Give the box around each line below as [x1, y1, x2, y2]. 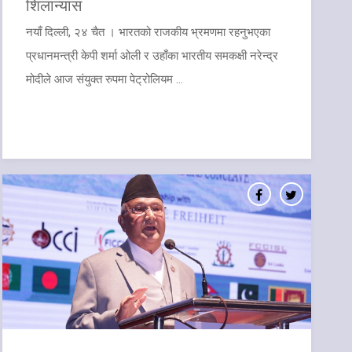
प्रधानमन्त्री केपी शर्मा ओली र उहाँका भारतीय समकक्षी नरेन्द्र [25, 48, 278, 63]
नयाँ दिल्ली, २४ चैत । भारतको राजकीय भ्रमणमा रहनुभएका [25, 24, 270, 39]
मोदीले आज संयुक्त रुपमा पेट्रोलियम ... [25, 71, 183, 86]
